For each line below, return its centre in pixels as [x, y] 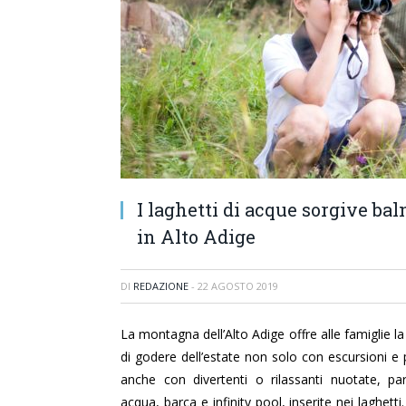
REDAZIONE [161, 286]
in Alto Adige [196, 237]
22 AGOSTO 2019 [238, 286]
